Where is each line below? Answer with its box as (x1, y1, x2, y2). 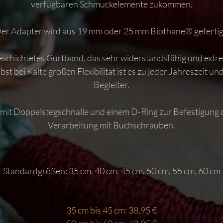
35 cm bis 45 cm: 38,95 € (66, 204, 157, 216)
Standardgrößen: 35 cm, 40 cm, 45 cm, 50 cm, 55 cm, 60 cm (2, 165, 221, 176)
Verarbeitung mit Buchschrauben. (48, 119, 175, 130)
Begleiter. (94, 79, 129, 90)
